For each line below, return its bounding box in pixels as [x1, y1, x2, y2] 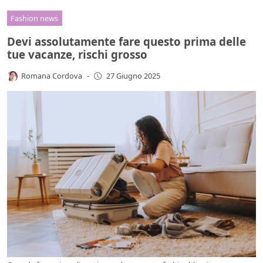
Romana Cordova [21, 70, 83, 81]
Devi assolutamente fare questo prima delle [7, 33, 246, 49]
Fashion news [11, 12, 59, 23]
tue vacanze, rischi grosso [7, 46, 147, 62]
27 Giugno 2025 [106, 70, 160, 82]
